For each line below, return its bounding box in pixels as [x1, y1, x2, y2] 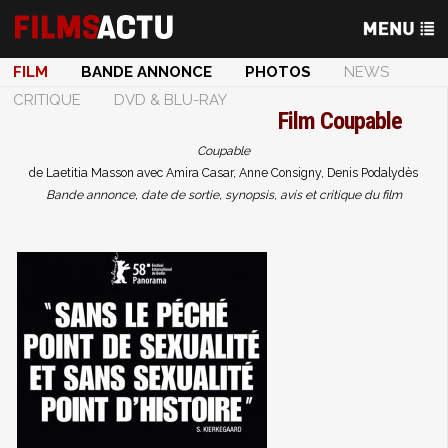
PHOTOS [245, 63, 311, 81]
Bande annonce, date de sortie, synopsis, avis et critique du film [45, 188, 402, 202]
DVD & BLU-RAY [114, 91, 227, 109]
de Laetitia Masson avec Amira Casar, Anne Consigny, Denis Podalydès [29, 166, 418, 180]
